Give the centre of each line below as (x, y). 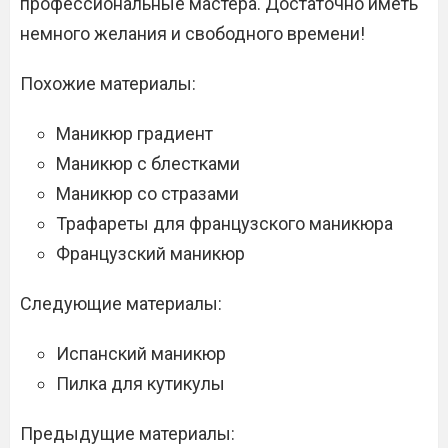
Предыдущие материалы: (127, 434)
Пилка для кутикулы (140, 384)
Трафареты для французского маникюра (224, 224)
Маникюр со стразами (147, 194)
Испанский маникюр (141, 354)
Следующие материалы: (121, 304)
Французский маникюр (150, 254)
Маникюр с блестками (148, 164)
